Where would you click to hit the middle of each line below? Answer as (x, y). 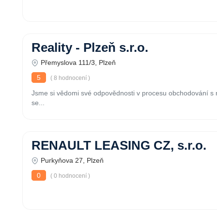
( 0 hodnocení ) (70, 176)
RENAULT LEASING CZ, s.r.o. (119, 145)
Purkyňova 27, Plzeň (72, 160)
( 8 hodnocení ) (70, 78)
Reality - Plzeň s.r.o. (90, 47)
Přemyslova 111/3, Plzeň (78, 62)
